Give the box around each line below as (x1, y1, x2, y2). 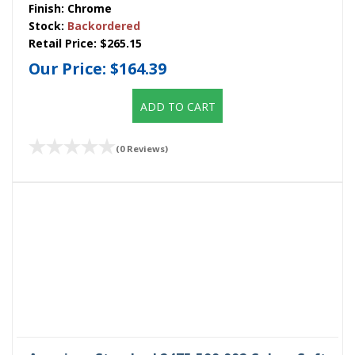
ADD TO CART (139, 98, 216, 114)
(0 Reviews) (116, 142, 168, 155)
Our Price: (29, 57, 110, 79)
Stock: (29, 17, 67, 33)
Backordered (67, 17, 140, 33)
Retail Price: (29, 35, 100, 51)
